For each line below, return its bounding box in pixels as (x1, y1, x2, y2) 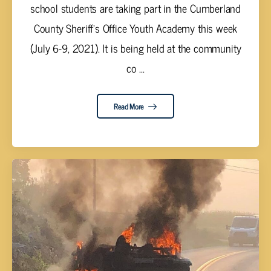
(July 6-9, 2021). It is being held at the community (30, 39, 241, 57)
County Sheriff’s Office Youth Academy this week (33, 19, 238, 38)
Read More (113, 99, 146, 113)
